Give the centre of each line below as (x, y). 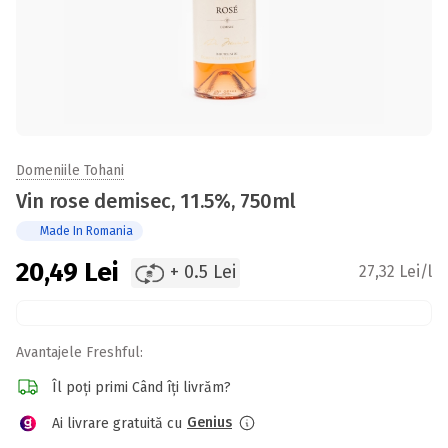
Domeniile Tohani (70, 170)
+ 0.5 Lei (202, 272)
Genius (209, 422)
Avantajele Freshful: (79, 352)
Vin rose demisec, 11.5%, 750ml (156, 201)
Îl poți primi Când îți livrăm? (141, 387)
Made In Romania (86, 231)
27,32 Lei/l (395, 271)
